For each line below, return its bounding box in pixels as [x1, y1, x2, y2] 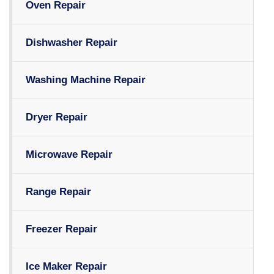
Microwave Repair [26, 149, 113, 161]
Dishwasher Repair [26, 37, 117, 49]
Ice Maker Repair [26, 261, 107, 273]
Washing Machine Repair [26, 74, 146, 86]
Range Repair [26, 186, 91, 198]
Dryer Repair [26, 111, 87, 124]
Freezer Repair [26, 223, 97, 235]
